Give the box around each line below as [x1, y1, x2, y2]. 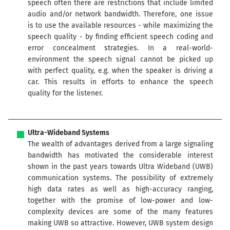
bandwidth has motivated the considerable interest [28, 151, 213, 160]
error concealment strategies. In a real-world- [28, 44, 213, 53]
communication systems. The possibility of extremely [28, 174, 213, 183]
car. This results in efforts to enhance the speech [28, 78, 213, 87]
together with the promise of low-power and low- [28, 196, 213, 205]
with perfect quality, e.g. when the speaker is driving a [28, 66, 213, 75]
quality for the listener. [28, 89, 103, 98]
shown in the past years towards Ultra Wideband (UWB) [28, 162, 213, 171]
